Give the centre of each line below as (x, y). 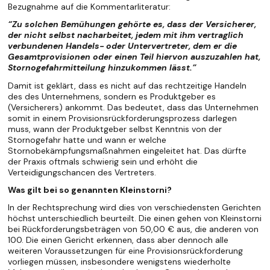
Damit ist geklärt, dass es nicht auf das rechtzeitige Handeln (127, 85)
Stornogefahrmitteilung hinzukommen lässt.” (102, 68)
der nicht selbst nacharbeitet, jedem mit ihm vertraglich (126, 35)
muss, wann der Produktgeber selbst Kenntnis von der (115, 129)
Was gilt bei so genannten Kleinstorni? (90, 190)
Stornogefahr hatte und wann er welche (87, 140)
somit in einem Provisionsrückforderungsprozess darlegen (123, 118)
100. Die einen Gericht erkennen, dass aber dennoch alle (118, 240)
